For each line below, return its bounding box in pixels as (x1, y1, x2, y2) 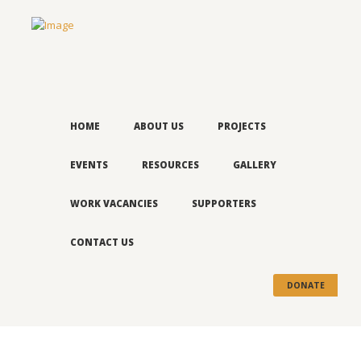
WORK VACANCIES (70, 197, 159, 210)
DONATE (287, 280, 325, 292)
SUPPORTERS (192, 197, 257, 210)
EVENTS (70, 158, 109, 171)
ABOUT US (134, 119, 185, 132)
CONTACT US (70, 235, 135, 248)
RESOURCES (142, 158, 200, 171)
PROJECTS (218, 119, 267, 132)
